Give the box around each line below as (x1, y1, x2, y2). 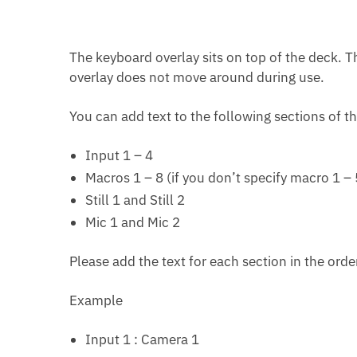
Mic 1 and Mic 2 (85, 213, 181, 231)
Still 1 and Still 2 (85, 190, 186, 209)
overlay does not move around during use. (69, 68, 325, 86)
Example (69, 291, 124, 309)
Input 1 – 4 (85, 146, 154, 164)
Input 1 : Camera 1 (85, 330, 200, 348)
